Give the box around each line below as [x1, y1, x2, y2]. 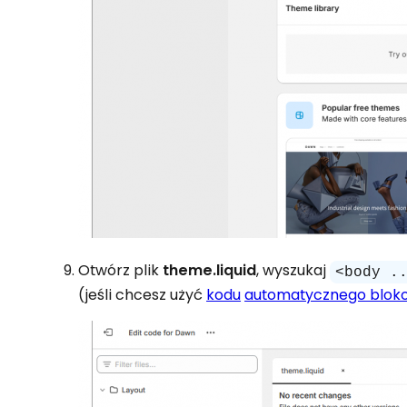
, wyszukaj [256, 260, 331, 282]
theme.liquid [163, 260, 257, 282]
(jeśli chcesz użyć [78, 284, 207, 306]
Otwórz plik [78, 260, 164, 282]
